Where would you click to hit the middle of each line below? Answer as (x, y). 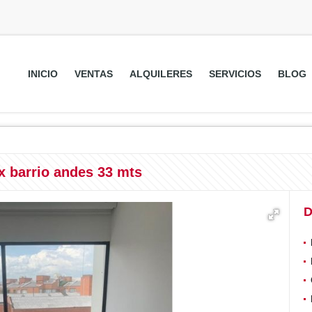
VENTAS (93, 74)
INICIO (42, 74)
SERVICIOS (235, 74)
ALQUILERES (161, 74)
